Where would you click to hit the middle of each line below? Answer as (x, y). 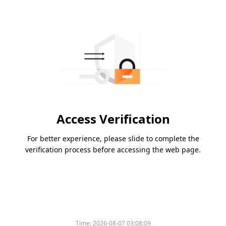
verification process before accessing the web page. (113, 150)
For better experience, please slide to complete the (113, 139)
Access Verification (113, 119)
